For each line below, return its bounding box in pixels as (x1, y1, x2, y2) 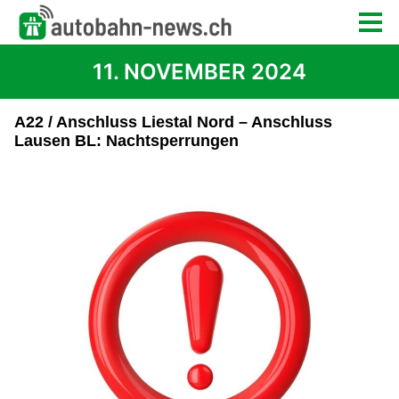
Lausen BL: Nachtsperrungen (14, 132, 239, 150)
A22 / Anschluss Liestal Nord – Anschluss (14, 113, 332, 131)
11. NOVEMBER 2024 (93, 59, 306, 85)
